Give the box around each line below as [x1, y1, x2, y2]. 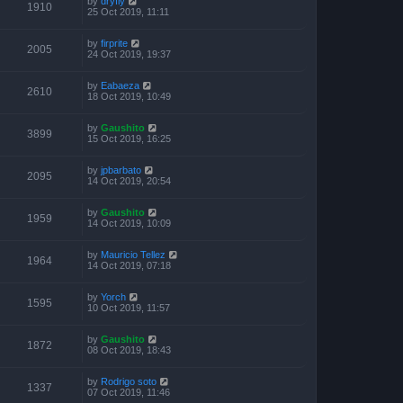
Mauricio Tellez [101, 248, 166, 260]
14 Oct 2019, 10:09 [87, 217, 171, 228]
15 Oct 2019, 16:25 [87, 132, 171, 144]
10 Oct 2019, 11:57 [87, 301, 170, 313]
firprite [101, 37, 128, 49]
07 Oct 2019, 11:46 [87, 386, 170, 398]
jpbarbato [101, 164, 141, 175]
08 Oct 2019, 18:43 [87, 344, 171, 355]
